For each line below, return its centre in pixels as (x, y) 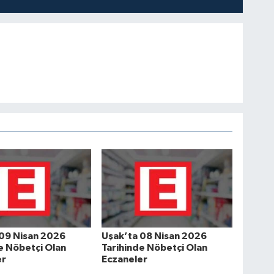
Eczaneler (125, 259)
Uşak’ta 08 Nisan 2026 (154, 236)
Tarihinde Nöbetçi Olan (155, 247)
